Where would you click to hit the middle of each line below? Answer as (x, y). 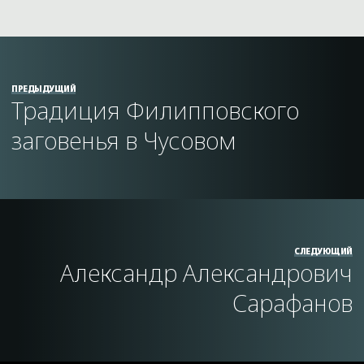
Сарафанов (292, 303)
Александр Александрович (206, 273)
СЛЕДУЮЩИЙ (323, 251)
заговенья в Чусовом (124, 141)
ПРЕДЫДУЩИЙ (44, 89)
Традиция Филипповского (156, 110)
